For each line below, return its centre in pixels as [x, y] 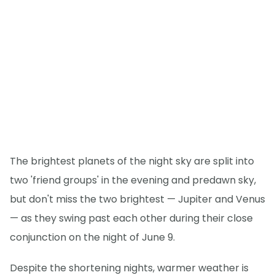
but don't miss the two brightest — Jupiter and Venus [137, 199]
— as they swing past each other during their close [131, 219]
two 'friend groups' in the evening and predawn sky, [133, 180]
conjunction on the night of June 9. [92, 238]
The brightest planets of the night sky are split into [132, 161]
